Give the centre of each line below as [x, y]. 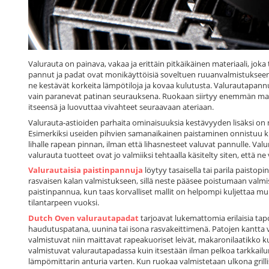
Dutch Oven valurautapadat [83, 218]
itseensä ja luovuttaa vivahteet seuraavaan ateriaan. [121, 107]
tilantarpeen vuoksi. [64, 203]
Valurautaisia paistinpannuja [86, 170]
